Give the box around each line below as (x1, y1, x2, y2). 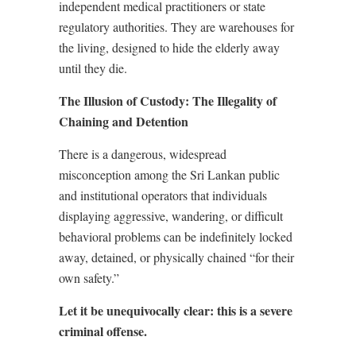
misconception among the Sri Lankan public (59, 165, 280, 183)
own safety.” (59, 269, 119, 286)
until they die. (59, 59, 127, 76)
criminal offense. (59, 321, 147, 340)
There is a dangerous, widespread (59, 145, 226, 162)
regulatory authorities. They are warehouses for (59, 17, 294, 35)
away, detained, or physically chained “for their (59, 248, 294, 265)
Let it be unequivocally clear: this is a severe (59, 300, 292, 319)
